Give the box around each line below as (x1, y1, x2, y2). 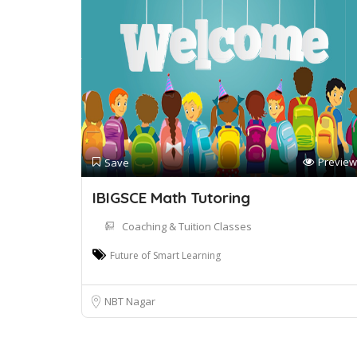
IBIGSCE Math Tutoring (92, 188, 250, 207)
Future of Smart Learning (110, 249, 221, 262)
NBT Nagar (104, 294, 155, 308)
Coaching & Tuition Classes (122, 219, 252, 233)
